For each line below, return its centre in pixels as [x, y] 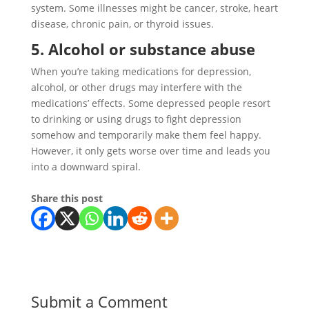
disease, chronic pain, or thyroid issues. [123, 24]
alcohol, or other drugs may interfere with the [136, 87]
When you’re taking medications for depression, [141, 71]
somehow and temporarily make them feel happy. [146, 135]
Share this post [67, 198]
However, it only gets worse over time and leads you [150, 151]
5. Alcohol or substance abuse [143, 49]
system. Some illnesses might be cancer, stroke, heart [154, 8]
